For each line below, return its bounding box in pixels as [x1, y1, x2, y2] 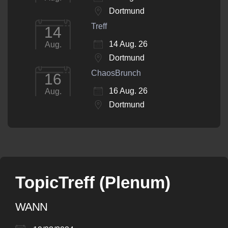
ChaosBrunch [91, 69, 141, 78]
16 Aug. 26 [109, 87, 148, 96]
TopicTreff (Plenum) [15, 173, 170, 192]
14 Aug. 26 [109, 40, 148, 49]
